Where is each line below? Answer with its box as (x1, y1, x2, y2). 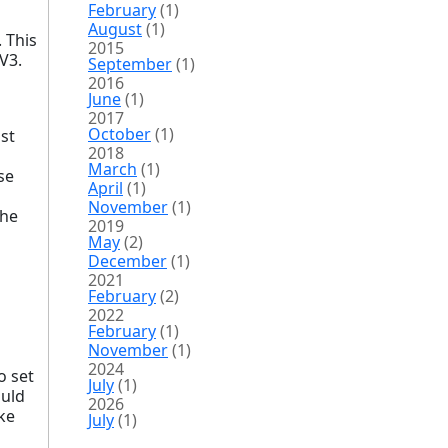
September (88, 53, 172, 75)
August (88, 18, 142, 40)
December (88, 250, 167, 272)
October (88, 123, 151, 145)
